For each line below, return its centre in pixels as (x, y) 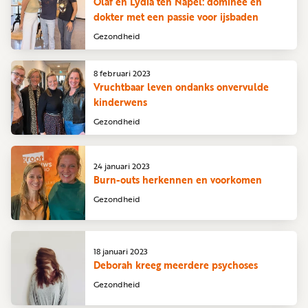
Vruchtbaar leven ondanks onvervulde (181, 87)
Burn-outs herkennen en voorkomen (178, 179)
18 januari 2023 (121, 251)
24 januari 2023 (122, 165)
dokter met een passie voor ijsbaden (176, 16)
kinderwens (120, 102)
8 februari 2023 (122, 73)
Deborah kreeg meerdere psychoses (176, 265)
